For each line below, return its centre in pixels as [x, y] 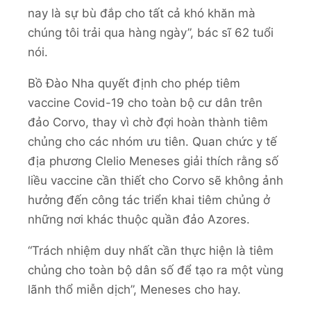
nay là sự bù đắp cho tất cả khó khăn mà [142, 13]
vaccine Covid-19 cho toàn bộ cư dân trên [145, 102]
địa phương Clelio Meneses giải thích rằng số [153, 161]
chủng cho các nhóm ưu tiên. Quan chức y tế [152, 141]
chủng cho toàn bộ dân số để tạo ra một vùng [155, 270]
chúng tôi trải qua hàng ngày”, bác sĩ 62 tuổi [151, 32]
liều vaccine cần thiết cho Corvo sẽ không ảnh [155, 180]
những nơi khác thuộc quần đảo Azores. [139, 219]
